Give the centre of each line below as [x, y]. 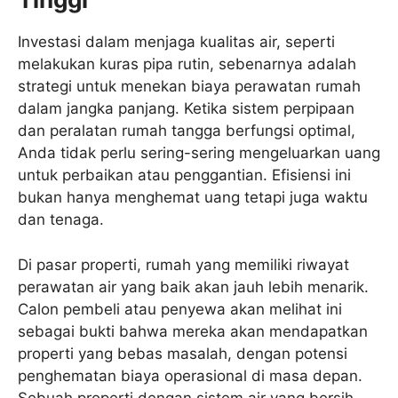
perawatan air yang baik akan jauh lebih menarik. [193, 287]
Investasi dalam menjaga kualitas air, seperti [176, 42]
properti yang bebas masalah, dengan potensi [183, 353]
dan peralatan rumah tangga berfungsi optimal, [187, 131]
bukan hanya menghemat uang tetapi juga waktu [193, 198]
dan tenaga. [61, 220]
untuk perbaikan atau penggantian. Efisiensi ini [184, 175]
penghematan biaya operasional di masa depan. [190, 375]
